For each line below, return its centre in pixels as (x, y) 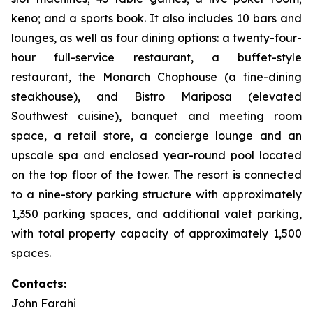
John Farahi (44, 303)
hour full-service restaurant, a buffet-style (156, 57)
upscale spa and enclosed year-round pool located (156, 155)
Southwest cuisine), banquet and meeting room (156, 116)
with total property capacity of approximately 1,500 (156, 233)
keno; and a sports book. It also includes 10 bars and (156, 18)
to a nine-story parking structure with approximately (156, 194)
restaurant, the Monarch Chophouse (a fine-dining (156, 77)
